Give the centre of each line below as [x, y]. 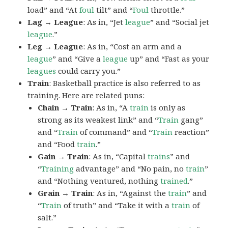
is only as [167, 107]
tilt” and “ [114, 9]
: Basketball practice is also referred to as [125, 83]
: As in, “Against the [131, 193]
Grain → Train [65, 193]
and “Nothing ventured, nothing [99, 180]
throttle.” [167, 9]
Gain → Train [63, 156]
